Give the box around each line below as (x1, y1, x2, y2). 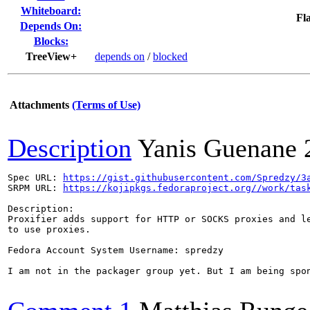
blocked (153, 51, 188, 62)
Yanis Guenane (138, 134, 297, 163)
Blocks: (33, 35, 69, 47)
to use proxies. (8, 224, 91, 235)
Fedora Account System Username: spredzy (8, 245, 224, 255)
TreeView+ (25, 51, 77, 62)
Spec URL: (8, 172, 63, 183)
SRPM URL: (8, 183, 63, 193)
